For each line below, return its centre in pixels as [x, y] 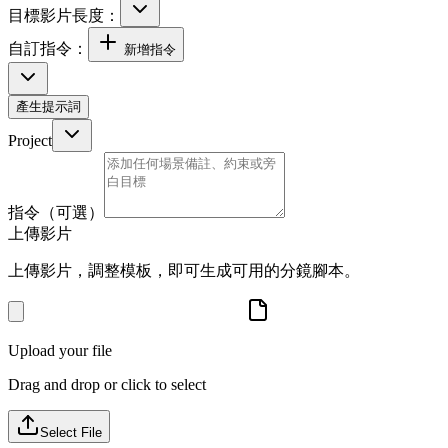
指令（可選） [56, 213]
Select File [71, 433]
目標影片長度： [64, 16]
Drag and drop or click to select [107, 385]
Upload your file [60, 351]
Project [30, 141]
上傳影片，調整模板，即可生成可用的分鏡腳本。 [184, 271]
